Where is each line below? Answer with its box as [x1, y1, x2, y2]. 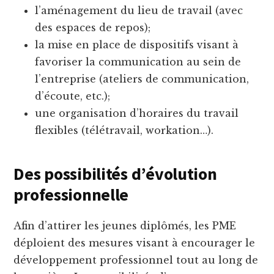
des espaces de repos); [35, 21, 151, 34]
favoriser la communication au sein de [35, 56, 242, 68]
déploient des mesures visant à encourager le [13, 237, 256, 250]
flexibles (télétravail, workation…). [35, 124, 214, 137]
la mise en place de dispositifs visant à [35, 39, 239, 51]
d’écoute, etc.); [35, 90, 111, 103]
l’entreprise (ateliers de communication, [35, 73, 250, 86]
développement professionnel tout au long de [13, 254, 259, 267]
